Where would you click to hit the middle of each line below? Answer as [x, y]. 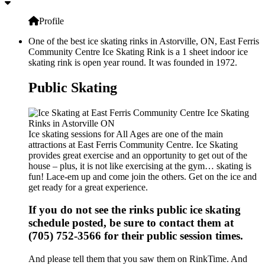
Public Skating [73, 87]
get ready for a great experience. [88, 187]
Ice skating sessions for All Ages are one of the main [126, 134]
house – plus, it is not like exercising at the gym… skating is [140, 166]
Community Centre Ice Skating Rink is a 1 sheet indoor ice [138, 51]
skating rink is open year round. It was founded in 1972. [133, 62]
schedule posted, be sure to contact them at [131, 223]
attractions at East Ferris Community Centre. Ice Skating [133, 144]
